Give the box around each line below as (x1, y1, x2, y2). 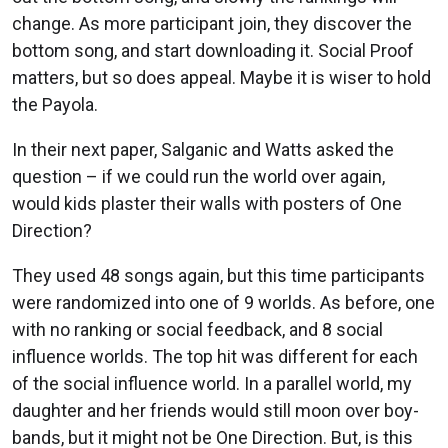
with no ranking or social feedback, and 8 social (12, 319, 383, 341)
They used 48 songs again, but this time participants (12, 265, 425, 287)
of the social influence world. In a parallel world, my (12, 373, 412, 395)
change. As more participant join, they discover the (12, 13, 412, 35)
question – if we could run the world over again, (12, 166, 385, 188)
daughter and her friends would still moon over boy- (12, 400, 419, 422)
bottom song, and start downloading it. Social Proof (12, 40, 414, 62)
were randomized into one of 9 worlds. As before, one (12, 292, 435, 314)
